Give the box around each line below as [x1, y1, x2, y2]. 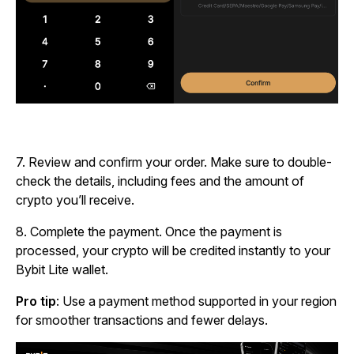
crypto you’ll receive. [16, 192, 134, 209]
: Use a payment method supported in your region [56, 293, 337, 310]
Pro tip [16, 293, 56, 310]
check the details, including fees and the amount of [16, 173, 304, 190]
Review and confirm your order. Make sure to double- [28, 154, 332, 171]
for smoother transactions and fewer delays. [16, 312, 268, 329]
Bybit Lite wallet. [16, 262, 108, 278]
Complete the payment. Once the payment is [30, 224, 282, 240]
